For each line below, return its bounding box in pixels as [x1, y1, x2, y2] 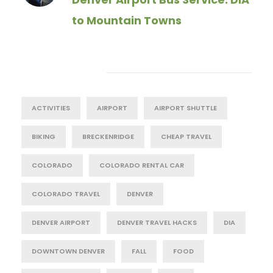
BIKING [32, 132, 55, 141]
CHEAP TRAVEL [161, 132, 211, 141]
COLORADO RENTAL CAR [99, 160, 184, 170]
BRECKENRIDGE [82, 132, 134, 141]
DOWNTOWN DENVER [32, 246, 105, 256]
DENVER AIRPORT [32, 218, 90, 227]
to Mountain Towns [72, 13, 182, 28]
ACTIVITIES [32, 103, 70, 113]
